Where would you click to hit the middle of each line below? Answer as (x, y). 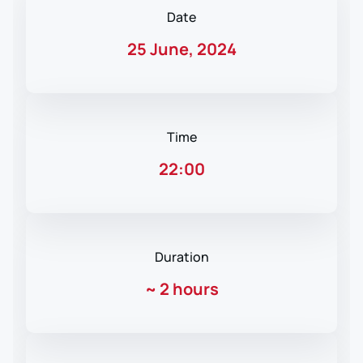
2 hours (189, 289)
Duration (181, 257)
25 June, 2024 (181, 49)
